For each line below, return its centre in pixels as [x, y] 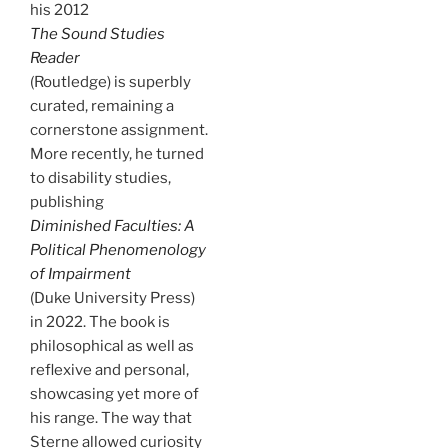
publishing [67, 201]
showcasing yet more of [114, 393]
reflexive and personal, [109, 369]
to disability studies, [100, 177]
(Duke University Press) [112, 297]
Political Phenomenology [118, 249]
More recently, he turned [117, 153]
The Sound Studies [97, 33]
